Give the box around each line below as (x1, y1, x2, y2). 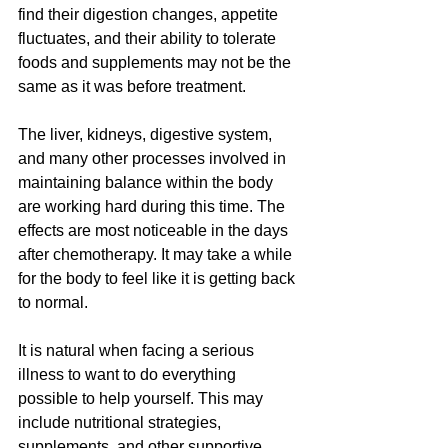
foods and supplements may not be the (18, 54, 295, 72)
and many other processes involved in (18, 150, 290, 168)
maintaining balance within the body (18, 174, 277, 192)
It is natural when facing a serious (18, 342, 258, 360)
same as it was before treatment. (18, 78, 246, 96)
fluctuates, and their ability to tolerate (18, 30, 280, 48)
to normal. (18, 294, 88, 312)
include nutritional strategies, (18, 414, 225, 432)
